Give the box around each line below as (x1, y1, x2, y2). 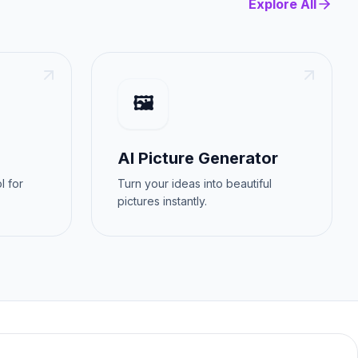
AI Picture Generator (117, 149, 278, 168)
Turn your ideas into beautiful (117, 177, 272, 190)
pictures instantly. (117, 194, 207, 208)
